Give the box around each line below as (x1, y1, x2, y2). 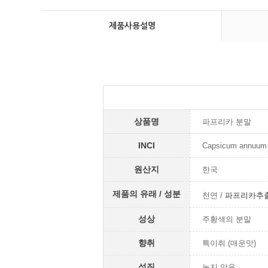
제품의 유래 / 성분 (112, 188, 181, 199)
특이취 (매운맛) (202, 238, 256, 248)
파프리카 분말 (202, 117, 251, 126)
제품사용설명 (109, 20, 156, 31)
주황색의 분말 (202, 214, 251, 224)
